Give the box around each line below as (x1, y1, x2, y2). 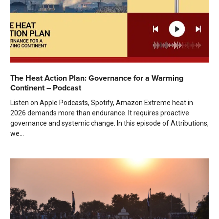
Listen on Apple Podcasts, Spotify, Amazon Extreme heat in (10, 99, 193, 107)
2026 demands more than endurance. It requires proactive (10, 109, 189, 117)
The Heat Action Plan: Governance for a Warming (10, 72, 183, 84)
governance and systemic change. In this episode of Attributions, (10, 119, 209, 128)
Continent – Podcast (10, 82, 81, 94)
